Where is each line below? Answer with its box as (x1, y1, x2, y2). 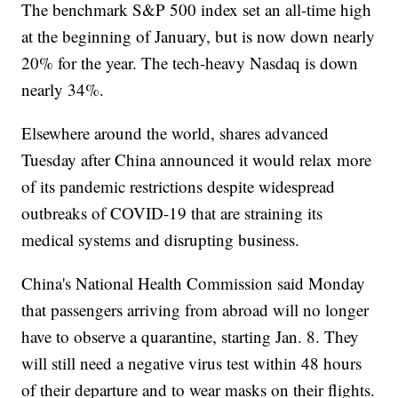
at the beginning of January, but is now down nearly (21, 25, 376, 48)
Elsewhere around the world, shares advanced (21, 122, 330, 145)
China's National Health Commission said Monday (21, 272, 366, 295)
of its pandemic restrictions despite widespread (21, 175, 336, 198)
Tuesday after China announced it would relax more (21, 148, 372, 171)
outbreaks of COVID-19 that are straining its (21, 202, 323, 225)
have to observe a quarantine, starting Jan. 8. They (21, 325, 360, 348)
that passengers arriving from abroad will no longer (21, 298, 370, 322)
